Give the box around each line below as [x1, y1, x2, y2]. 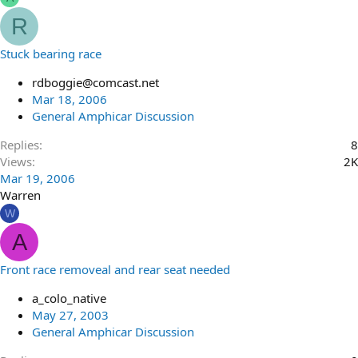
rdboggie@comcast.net [32, 74, 159, 90]
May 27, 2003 [32, 307, 109, 323]
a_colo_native [32, 290, 106, 306]
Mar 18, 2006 [32, 91, 107, 107]
